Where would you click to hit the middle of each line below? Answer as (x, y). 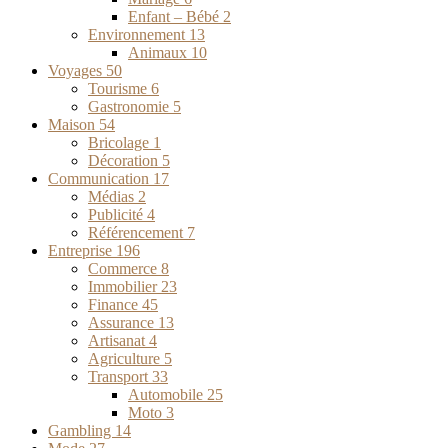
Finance (115, 304)
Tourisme (119, 88)
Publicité (117, 214)
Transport (120, 376)
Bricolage (120, 142)
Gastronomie (130, 106)
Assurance (123, 322)
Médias (113, 196)
